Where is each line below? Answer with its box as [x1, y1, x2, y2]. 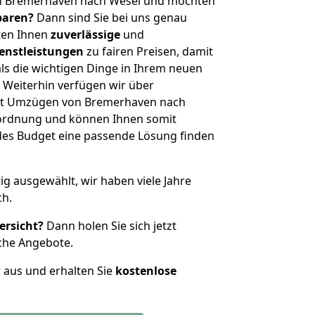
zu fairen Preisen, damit [84, 44, 213, 59]
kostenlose [115, 263, 176, 278]
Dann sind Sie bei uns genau [34, 10, 187, 25]
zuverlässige [51, 27, 120, 42]
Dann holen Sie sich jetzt [44, 218, 176, 233]
